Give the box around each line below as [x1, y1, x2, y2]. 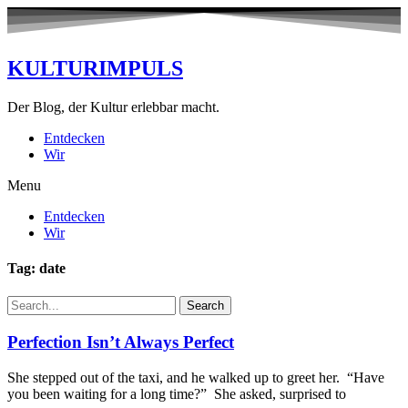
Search [187, 299, 224, 313]
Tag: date [7, 260, 66, 276]
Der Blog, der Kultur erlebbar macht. [7, 98, 219, 115]
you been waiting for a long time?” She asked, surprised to [7, 385, 346, 402]
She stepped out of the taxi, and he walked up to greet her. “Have [7, 369, 384, 385]
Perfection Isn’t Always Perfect [7, 331, 234, 352]
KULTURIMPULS [7, 56, 183, 80]
